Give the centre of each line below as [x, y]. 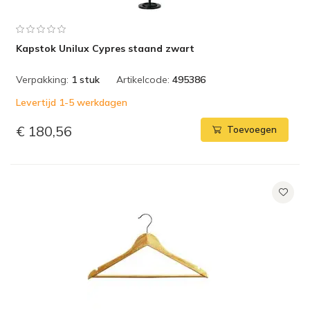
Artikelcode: [143, 80]
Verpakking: [42, 80]
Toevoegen [252, 130]
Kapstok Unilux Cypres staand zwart [105, 48]
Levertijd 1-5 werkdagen [72, 102]
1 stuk [85, 80]
